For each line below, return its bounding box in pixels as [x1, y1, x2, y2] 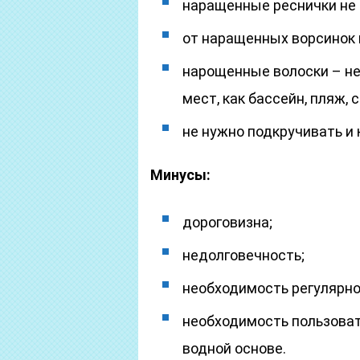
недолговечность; [182, 247, 305, 264]
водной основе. [182, 340, 286, 357]
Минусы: [150, 166, 211, 183]
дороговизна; [182, 214, 272, 231]
